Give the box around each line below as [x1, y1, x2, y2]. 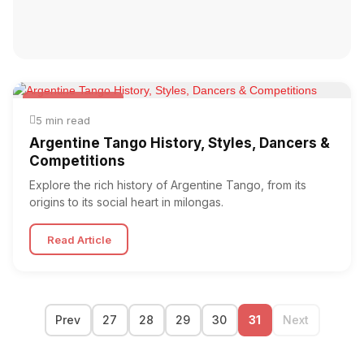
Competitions [29, 153, 125, 169]
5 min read [36, 114, 90, 127]
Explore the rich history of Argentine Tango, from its [29, 178, 306, 192]
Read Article [46, 232, 111, 246]
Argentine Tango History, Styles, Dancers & [29, 135, 330, 151]
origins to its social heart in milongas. [29, 195, 223, 209]
